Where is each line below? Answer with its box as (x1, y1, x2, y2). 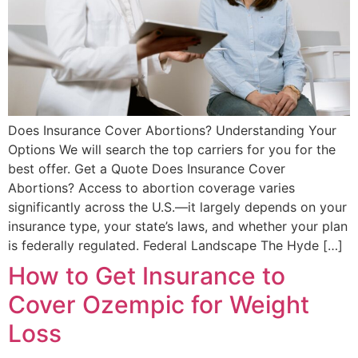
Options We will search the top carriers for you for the (8, 141, 336, 158)
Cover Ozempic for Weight (8, 290, 309, 320)
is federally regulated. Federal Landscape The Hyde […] (8, 237, 343, 254)
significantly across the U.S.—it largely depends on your (8, 199, 347, 216)
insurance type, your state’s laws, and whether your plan (8, 218, 348, 235)
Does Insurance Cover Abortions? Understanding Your (8, 122, 336, 139)
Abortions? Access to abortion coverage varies (8, 180, 295, 197)
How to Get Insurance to (8, 261, 285, 291)
